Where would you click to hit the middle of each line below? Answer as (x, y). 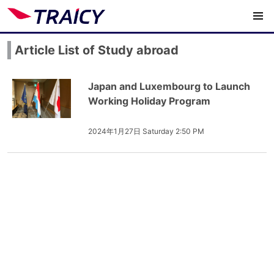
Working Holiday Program (149, 101)
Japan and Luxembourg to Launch (169, 86)
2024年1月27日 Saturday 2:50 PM (146, 131)
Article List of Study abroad (97, 50)
